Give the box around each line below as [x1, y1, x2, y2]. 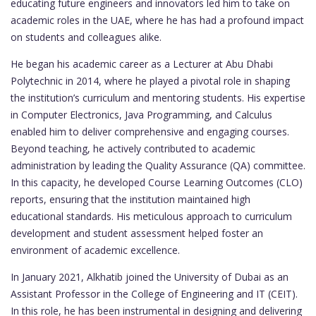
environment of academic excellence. [11, 243, 180, 257]
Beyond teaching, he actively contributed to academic [11, 141, 255, 155]
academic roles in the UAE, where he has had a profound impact [11, 13, 304, 27]
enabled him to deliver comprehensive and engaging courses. [11, 124, 289, 138]
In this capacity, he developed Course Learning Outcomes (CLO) [11, 175, 303, 189]
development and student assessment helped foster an [11, 226, 263, 240]
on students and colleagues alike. [11, 30, 162, 44]
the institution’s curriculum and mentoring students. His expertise [11, 90, 305, 104]
